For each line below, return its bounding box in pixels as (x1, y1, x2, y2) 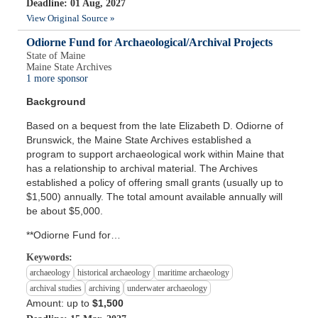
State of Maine (26, 50, 86, 62)
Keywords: (26, 252, 73, 263)
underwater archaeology (127, 283, 208, 294)
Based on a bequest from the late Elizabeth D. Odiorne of (26, 120, 284, 132)
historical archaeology (77, 268, 151, 278)
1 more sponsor (26, 73, 89, 84)
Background (26, 96, 87, 108)
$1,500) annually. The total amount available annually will (26, 191, 283, 203)
